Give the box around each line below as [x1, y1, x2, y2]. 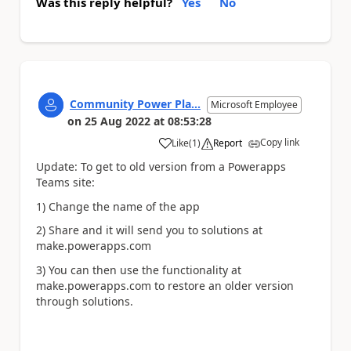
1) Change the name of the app [36, 198, 200, 214]
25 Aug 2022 [85, 114, 150, 128]
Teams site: [36, 175, 95, 190]
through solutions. [36, 293, 133, 309]
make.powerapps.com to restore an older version [36, 277, 294, 293]
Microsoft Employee [211, 98, 298, 111]
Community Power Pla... [70, 96, 201, 111]
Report [213, 136, 242, 150]
